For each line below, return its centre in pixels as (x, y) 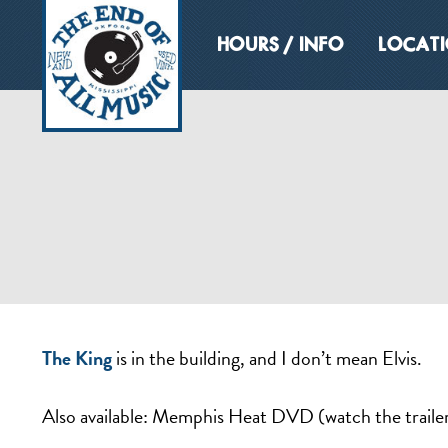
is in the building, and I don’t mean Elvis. (267, 358)
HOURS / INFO (280, 46)
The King (77, 358)
